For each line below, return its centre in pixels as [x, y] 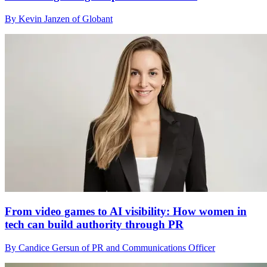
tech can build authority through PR [94, 225]
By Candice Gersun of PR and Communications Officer [110, 248]
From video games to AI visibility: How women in [126, 212]
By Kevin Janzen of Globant [59, 18]
